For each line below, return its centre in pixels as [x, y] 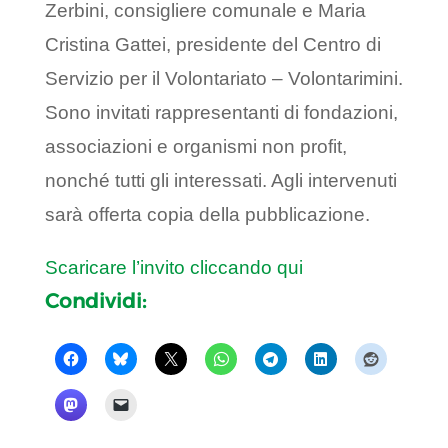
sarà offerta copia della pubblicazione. [207, 215]
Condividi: [95, 301]
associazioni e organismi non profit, [195, 147]
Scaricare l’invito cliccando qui [173, 268]
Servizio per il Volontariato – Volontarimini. [223, 79]
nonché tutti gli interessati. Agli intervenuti [220, 181]
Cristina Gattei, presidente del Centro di [212, 45]
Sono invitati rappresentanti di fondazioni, [221, 113]
